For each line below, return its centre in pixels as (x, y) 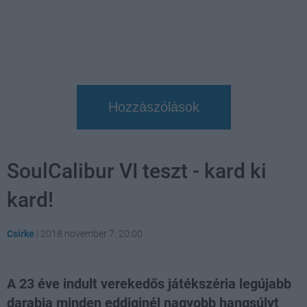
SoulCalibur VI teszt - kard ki (137, 171)
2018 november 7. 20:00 (91, 233)
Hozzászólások (153, 107)
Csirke (21, 233)
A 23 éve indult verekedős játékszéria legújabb (149, 283)
